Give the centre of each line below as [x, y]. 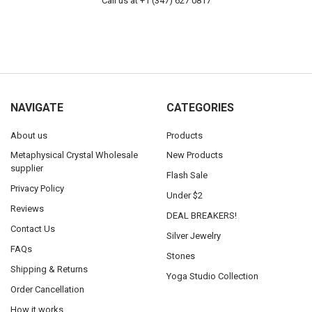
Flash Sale [187, 175]
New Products [194, 155]
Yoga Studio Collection [212, 276]
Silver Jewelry [193, 236]
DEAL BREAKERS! [201, 216]
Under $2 [184, 196]
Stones [180, 256]
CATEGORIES [200, 108]
